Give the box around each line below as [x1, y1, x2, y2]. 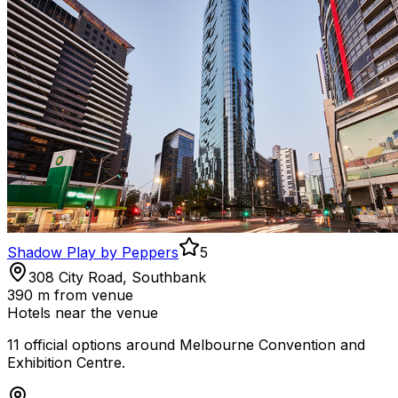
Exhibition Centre [7, 354, 122, 372]
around [122, 336, 179, 354]
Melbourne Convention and [179, 336, 365, 354]
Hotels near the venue [7, 304, 158, 322]
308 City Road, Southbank [28, 268, 206, 287]
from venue [50, 286, 133, 305]
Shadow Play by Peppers [7, 243, 179, 262]
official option [20, 336, 115, 354]
